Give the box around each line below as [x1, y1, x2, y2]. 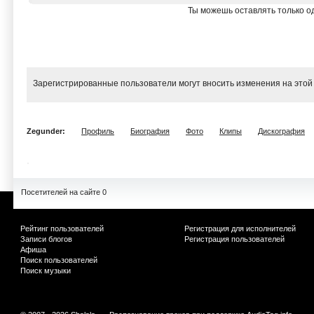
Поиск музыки [20, 266, 71, 275]
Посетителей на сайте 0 [21, 188, 107, 196]
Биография [130, 127, 170, 135]
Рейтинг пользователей [20, 224, 104, 233]
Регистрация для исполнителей [184, 224, 296, 233]
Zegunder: [27, 127, 67, 135]
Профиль [81, 127, 114, 135]
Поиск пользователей [20, 256, 97, 264]
